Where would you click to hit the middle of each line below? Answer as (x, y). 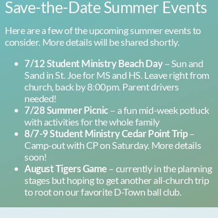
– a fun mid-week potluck (159, 110)
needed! (41, 98)
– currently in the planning (160, 168)
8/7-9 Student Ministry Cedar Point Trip (106, 133)
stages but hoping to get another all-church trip (117, 180)
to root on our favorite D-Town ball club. (103, 192)
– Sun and (183, 63)
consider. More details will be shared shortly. (92, 42)
